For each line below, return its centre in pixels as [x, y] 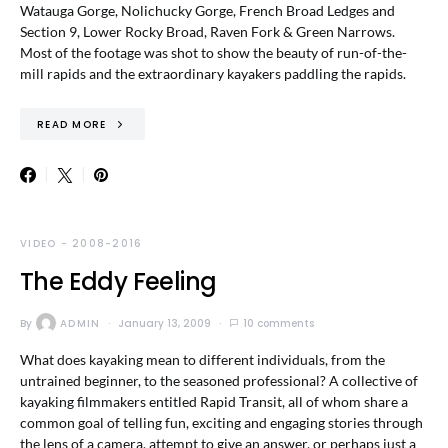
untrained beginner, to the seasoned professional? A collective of [219, 380]
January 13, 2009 [165, 323]
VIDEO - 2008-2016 [81, 243]
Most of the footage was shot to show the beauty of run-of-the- [213, 52]
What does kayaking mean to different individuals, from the [202, 359]
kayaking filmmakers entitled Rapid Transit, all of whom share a [214, 401]
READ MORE [72, 124]
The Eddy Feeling [118, 281]
